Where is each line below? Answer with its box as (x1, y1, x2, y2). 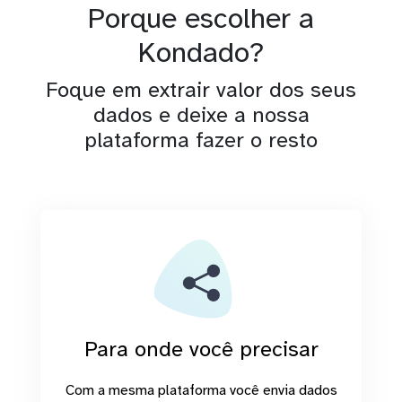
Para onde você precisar (83, 335, 319, 363)
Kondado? (138, 34, 264, 70)
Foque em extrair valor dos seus (46, 75, 356, 103)
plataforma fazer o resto (84, 126, 318, 153)
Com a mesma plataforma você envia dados (65, 380, 337, 399)
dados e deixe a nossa (92, 100, 310, 128)
